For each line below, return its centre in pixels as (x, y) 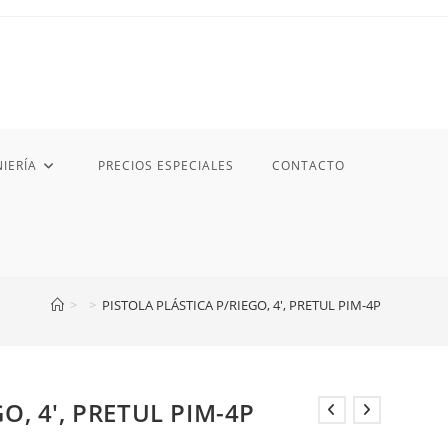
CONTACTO (308, 165)
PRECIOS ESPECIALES (165, 165)
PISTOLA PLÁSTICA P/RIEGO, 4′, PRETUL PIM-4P (241, 304)
